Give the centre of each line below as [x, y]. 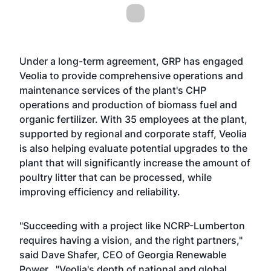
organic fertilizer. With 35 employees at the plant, [133, 119]
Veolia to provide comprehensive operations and [131, 76]
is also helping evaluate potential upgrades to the [133, 148]
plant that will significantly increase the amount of [135, 163]
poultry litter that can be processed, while [116, 177]
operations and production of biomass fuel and [128, 105]
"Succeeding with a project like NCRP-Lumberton [132, 226]
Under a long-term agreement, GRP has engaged [131, 61]
